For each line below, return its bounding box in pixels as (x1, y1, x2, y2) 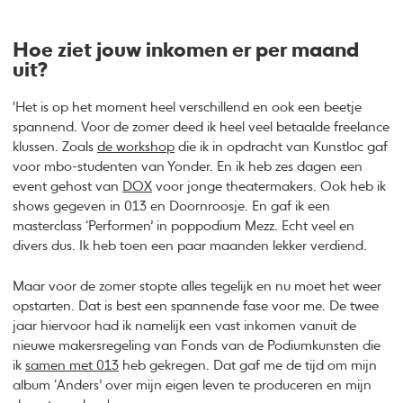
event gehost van (13, 180, 123, 193)
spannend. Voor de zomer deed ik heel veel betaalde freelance (13, 121, 390, 134)
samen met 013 (25, 358, 120, 372)
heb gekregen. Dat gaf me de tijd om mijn (119, 358, 378, 372)
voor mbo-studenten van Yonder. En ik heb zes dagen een (13, 160, 363, 174)
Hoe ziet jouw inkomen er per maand (13, 41, 360, 62)
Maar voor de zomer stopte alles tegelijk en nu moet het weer (13, 279, 382, 293)
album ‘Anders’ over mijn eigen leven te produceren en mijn (13, 378, 372, 392)
